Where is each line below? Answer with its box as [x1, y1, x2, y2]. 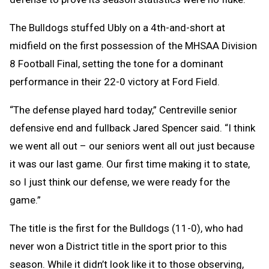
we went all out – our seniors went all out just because [10, 139, 255, 152]
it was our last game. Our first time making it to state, [10, 157, 250, 170]
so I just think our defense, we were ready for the [10, 175, 230, 188]
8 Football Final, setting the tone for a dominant [10, 57, 223, 70]
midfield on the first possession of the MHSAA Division [10, 39, 257, 52]
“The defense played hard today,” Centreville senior [10, 103, 237, 116]
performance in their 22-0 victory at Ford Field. [10, 75, 222, 88]
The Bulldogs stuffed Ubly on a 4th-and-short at [10, 21, 225, 34]
